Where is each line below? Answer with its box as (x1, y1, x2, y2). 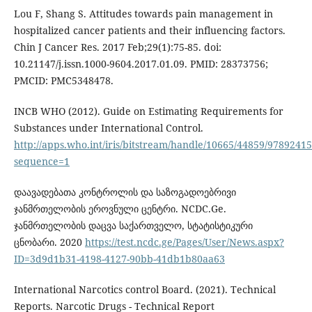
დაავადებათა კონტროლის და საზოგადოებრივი (13, 185, 236, 199)
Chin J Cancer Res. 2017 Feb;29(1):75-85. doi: (13, 40, 221, 54)
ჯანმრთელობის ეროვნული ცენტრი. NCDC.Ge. (13, 202, 226, 216)
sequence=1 (13, 155, 70, 169)
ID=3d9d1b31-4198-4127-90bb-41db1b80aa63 (13, 252, 225, 266)
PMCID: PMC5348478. (13, 74, 114, 88)
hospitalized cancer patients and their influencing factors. (13, 24, 286, 38)
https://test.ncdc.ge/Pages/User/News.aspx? (84, 235, 284, 249)
